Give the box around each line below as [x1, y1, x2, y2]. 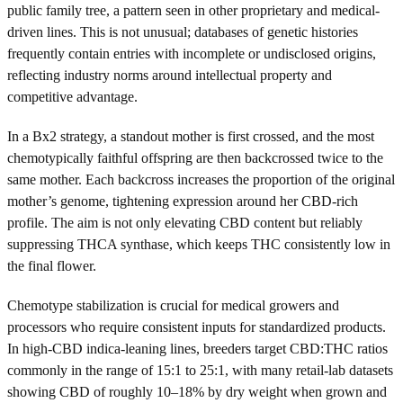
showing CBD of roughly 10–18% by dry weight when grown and [7, 383, 387, 399]
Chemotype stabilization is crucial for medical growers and [7, 297, 339, 313]
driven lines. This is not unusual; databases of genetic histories [7, 23, 358, 40]
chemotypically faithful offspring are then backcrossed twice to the [7, 149, 383, 166]
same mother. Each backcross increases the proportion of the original [7, 171, 395, 187]
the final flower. [7, 257, 96, 273]
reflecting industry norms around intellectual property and [7, 67, 332, 83]
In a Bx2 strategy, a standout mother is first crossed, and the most [7, 128, 374, 144]
